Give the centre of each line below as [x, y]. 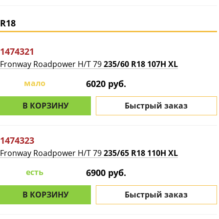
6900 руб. [106, 173]
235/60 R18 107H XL [141, 64]
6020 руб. [106, 84]
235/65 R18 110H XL [141, 153]
